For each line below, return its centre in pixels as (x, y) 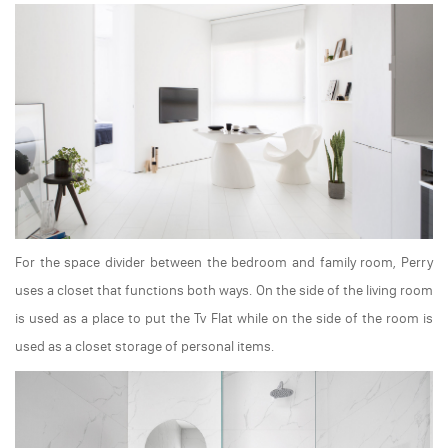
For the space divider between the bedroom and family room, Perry (224, 262)
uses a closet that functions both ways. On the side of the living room (224, 290)
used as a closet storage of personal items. (144, 346)
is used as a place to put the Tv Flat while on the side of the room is (224, 318)
